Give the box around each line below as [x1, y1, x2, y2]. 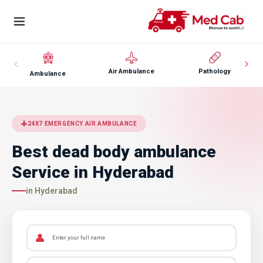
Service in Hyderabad [12, 162, 174, 182]
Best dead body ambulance [12, 141, 216, 161]
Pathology [198, 67, 231, 75]
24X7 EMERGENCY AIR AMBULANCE [27, 120, 137, 127]
